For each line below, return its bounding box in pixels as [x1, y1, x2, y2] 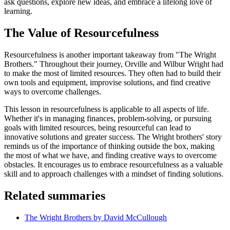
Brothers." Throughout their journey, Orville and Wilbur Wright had [4, 59, 223, 68]
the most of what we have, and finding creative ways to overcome [4, 150, 217, 160]
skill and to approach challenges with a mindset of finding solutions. [4, 169, 223, 178]
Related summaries [4, 188, 105, 202]
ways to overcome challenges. [4, 87, 101, 96]
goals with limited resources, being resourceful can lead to [4, 123, 191, 132]
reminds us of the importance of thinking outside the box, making [4, 141, 215, 150]
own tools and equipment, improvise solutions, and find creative [4, 78, 210, 87]
